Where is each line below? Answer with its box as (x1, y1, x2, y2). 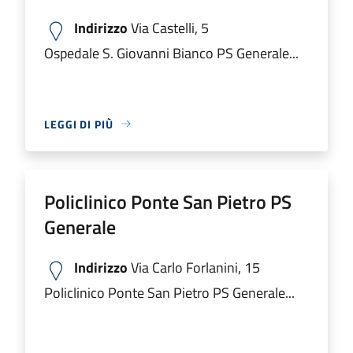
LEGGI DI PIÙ (44, 115, 113, 132)
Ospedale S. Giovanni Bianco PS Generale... (44, 42, 299, 64)
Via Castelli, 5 (128, 17, 209, 39)
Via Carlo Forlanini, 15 (128, 256, 260, 278)
